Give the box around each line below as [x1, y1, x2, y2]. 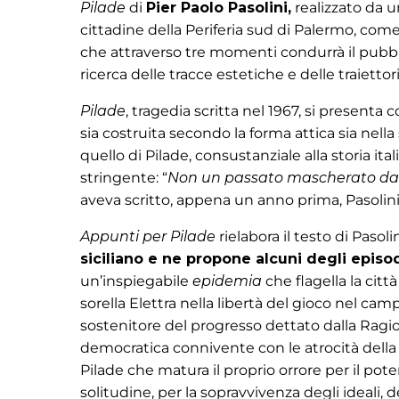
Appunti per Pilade [80, 228, 216, 245]
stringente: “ [80, 169, 167, 186]
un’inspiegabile [80, 273, 192, 289]
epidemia [192, 273, 262, 289]
